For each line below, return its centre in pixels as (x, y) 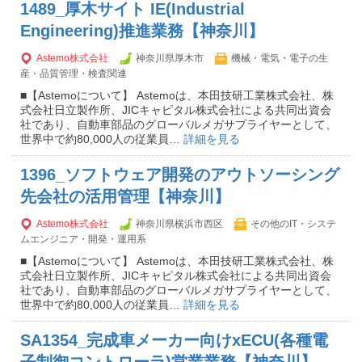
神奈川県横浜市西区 (179, 224)
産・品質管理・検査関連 (74, 74)
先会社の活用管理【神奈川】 (125, 196)
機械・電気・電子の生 (280, 58)
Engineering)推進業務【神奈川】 (142, 31)
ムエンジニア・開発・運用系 (83, 239)
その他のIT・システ (293, 224)
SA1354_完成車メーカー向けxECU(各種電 (174, 340)
